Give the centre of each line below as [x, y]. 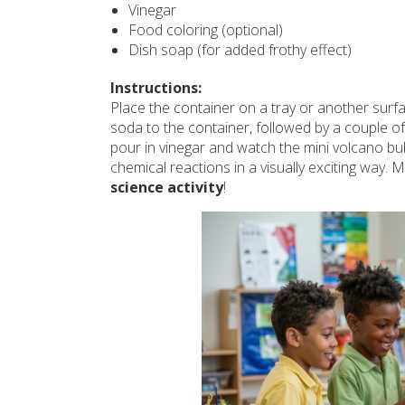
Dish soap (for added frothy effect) [240, 50]
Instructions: [156, 88]
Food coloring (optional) [206, 30]
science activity [167, 187]
